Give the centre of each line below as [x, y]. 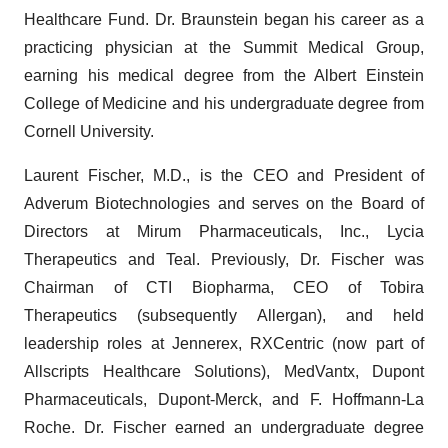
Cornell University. [89, 131]
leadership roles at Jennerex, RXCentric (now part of [224, 343]
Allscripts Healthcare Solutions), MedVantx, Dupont [224, 371]
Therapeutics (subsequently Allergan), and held [224, 315]
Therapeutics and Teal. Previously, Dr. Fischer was [224, 259]
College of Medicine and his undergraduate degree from [224, 103]
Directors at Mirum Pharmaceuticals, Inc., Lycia [224, 231]
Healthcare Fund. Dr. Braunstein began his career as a [224, 19]
